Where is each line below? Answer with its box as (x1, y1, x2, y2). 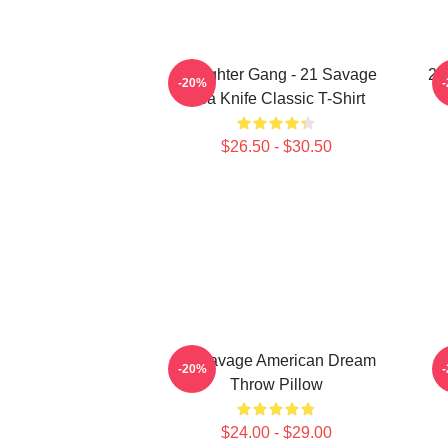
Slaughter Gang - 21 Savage (175, 66, 377, 83)
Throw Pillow (229, 376, 323, 393)
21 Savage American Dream (176, 352, 376, 369)
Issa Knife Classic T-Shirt (187, 90, 365, 107)
